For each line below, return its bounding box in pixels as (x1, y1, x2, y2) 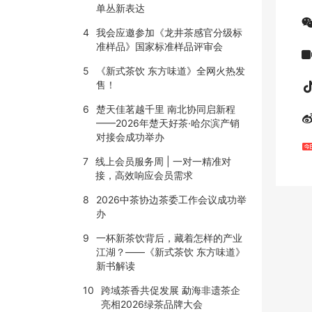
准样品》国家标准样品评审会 (95, 40, 223, 52)
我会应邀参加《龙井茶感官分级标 (95, 26, 242, 38)
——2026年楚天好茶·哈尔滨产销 (95, 117, 240, 129)
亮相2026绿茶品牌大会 (100, 298, 203, 310)
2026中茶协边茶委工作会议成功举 (95, 194, 247, 205)
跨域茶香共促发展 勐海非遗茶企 (100, 284, 240, 296)
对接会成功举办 (95, 131, 164, 143)
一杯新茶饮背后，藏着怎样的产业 (95, 232, 242, 244)
